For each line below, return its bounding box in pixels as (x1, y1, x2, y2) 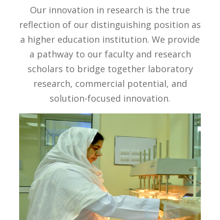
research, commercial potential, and (33, 77, 187, 89)
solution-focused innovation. (50, 92, 170, 104)
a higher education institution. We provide (20, 33, 200, 45)
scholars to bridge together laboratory (27, 62, 193, 75)
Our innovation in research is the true (30, 3, 190, 16)
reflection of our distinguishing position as (19, 18, 201, 30)
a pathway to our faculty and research (29, 48, 191, 60)
